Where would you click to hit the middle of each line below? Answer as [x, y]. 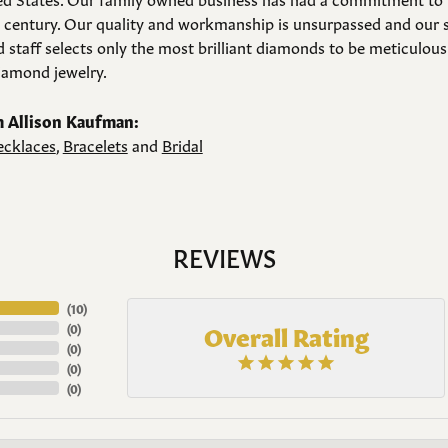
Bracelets [95, 144]
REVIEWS [224, 256]
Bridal [182, 144]
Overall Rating [286, 335]
